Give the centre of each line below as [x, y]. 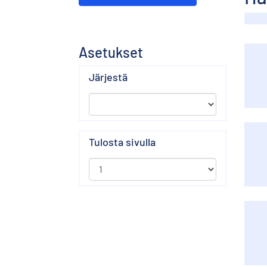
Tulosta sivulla [122, 142]
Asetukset [111, 52]
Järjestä [108, 77]
